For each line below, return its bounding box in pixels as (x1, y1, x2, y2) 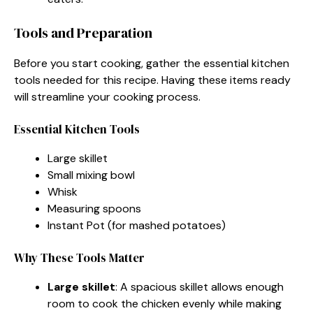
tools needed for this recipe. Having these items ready (14, 72, 291, 87)
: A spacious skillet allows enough (115, 279, 284, 294)
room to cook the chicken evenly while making (48, 296, 282, 311)
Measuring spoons (48, 201, 141, 216)
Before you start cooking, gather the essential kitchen (14, 55, 289, 71)
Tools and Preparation (14, 22, 152, 43)
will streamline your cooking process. (14, 89, 201, 104)
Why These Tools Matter (14, 249, 145, 266)
